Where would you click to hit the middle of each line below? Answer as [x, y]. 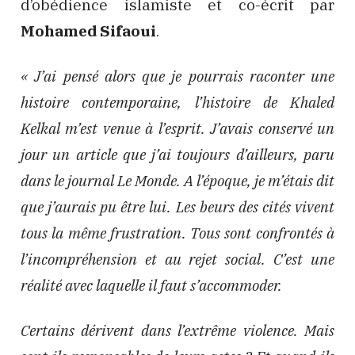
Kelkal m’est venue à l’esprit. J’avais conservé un [177, 128]
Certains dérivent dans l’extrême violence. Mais [177, 330]
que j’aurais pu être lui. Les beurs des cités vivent [177, 206]
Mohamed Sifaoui [88, 31]
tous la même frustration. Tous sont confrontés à [177, 233]
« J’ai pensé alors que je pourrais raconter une [177, 76]
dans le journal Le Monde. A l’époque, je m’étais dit [177, 180]
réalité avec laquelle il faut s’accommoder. [151, 285]
